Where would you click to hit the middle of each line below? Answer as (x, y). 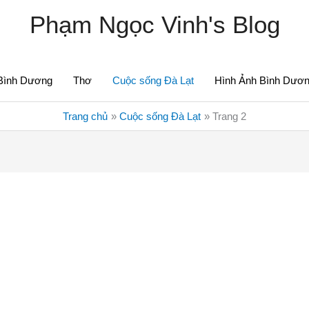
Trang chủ (85, 116)
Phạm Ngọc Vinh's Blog (154, 24)
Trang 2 (229, 116)
